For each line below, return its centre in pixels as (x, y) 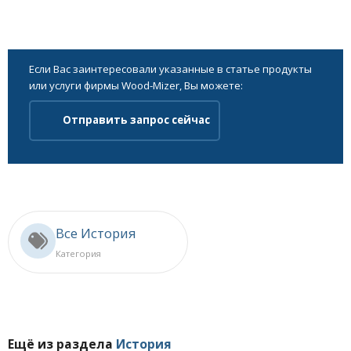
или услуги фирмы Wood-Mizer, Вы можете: (136, 85)
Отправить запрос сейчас (136, 120)
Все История (96, 233)
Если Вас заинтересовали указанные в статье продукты (170, 69)
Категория (78, 253)
